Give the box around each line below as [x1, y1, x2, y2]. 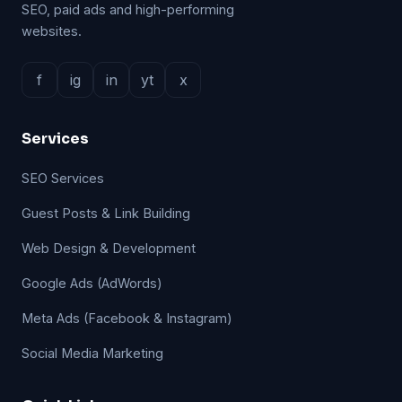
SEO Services [22, 170, 104, 186]
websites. [22, 23, 82, 39]
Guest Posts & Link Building [22, 205, 190, 221]
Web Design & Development [22, 240, 196, 256]
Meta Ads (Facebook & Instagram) [22, 310, 232, 326]
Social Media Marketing [22, 345, 163, 361]
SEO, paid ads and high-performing [22, 2, 234, 17]
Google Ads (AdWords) [22, 275, 162, 291]
